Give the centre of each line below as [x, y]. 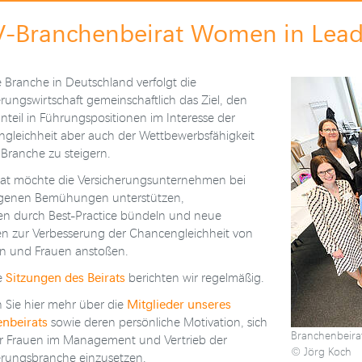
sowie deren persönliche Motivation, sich [157, 322]
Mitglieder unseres [179, 303]
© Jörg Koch [321, 351]
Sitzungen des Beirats [65, 277]
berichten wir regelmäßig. [194, 277]
